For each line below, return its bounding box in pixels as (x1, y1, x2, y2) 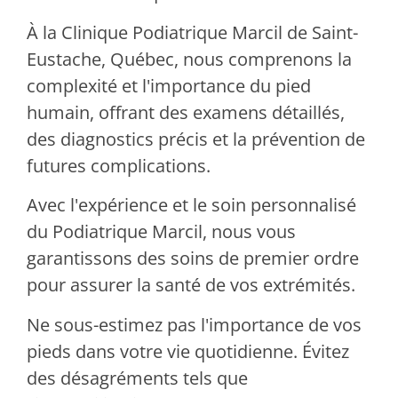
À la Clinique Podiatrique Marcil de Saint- (27, 20, 358, 44)
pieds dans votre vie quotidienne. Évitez (27, 338, 349, 363)
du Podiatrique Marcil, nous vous (27, 219, 296, 244)
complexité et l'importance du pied (27, 73, 311, 98)
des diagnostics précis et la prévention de (27, 126, 365, 151)
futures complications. (27, 153, 211, 178)
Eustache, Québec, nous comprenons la (27, 46, 352, 71)
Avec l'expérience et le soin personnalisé (27, 193, 356, 218)
